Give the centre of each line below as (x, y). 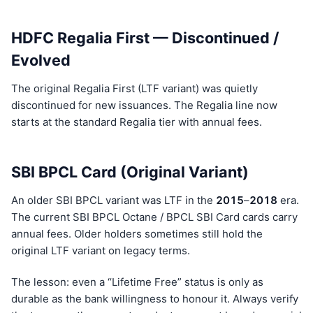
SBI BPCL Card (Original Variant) (130, 172)
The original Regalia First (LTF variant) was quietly (134, 89)
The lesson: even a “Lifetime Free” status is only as (137, 282)
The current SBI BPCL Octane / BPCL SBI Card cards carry (154, 217)
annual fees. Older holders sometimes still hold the (137, 234)
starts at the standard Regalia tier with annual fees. (137, 122)
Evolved (41, 60)
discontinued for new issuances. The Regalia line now (144, 105)
